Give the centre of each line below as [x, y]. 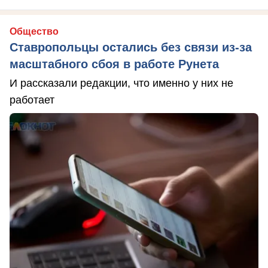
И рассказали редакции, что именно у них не [121, 83]
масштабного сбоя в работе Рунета [114, 64]
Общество [34, 31]
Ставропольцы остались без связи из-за [131, 47]
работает [32, 100]
